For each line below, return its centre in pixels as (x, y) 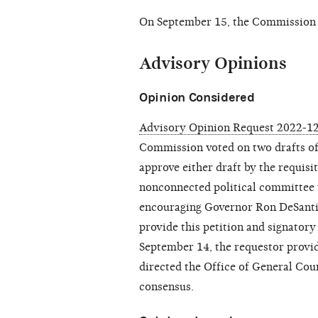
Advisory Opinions (213, 64)
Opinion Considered (197, 98)
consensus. (166, 287)
